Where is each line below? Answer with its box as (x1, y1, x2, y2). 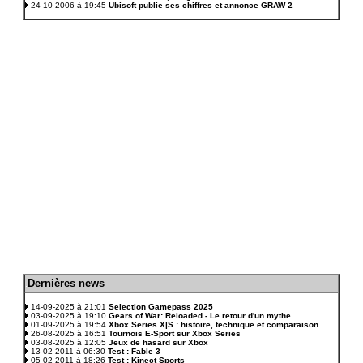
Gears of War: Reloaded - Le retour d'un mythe (109, 311, 291, 320)
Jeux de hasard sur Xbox (109, 338, 208, 347)
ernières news (35, 277, 105, 289)
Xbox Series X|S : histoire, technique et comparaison (109, 320, 318, 329)
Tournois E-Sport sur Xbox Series (109, 329, 241, 338)
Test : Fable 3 (108, 347, 160, 356)
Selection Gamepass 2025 (109, 302, 213, 311)
